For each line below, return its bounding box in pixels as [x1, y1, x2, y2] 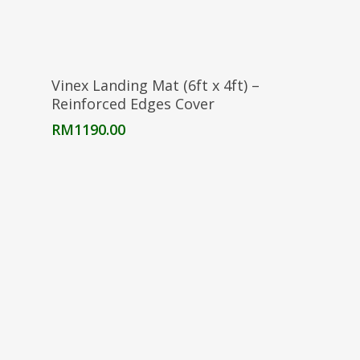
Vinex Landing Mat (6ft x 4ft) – [51, 76, 260, 95]
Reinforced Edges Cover [51, 94, 215, 113]
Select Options [142, 69, 218, 85]
